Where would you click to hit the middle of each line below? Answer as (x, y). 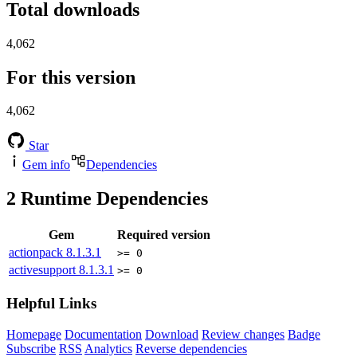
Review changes (243, 334)
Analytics (108, 348)
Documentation (103, 334)
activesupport (44, 270)
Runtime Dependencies (112, 199)
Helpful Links (51, 303)
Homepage (34, 334)
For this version (71, 77)
